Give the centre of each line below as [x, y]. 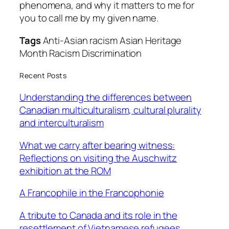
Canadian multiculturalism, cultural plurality [110, 110]
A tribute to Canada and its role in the [99, 215]
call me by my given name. [104, 18]
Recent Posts [43, 75]
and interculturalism [62, 123]
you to [34, 18]
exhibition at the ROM [65, 170]
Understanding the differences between [106, 97]
